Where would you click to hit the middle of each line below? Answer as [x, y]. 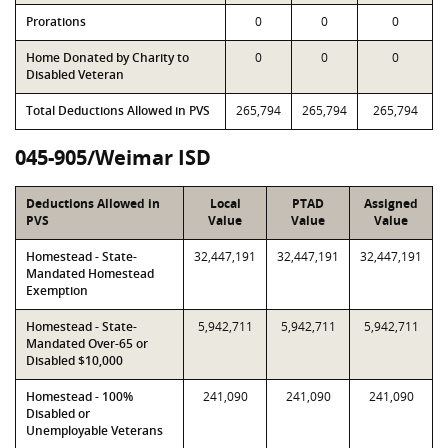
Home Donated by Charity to [107, 57]
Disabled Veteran [75, 74]
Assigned [391, 203]
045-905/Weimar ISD [113, 157]
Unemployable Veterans [94, 430]
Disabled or [58, 413]
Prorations [56, 21]
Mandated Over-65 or [87, 343]
